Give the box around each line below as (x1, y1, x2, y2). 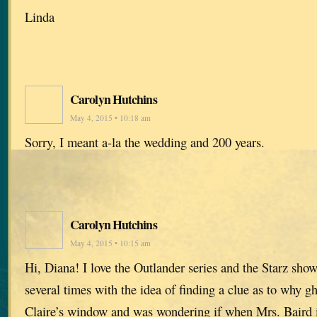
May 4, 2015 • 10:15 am (70, 238, 151, 249)
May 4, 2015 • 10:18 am (70, 113, 151, 124)
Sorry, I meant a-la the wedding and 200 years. (25, 133, 265, 151)
